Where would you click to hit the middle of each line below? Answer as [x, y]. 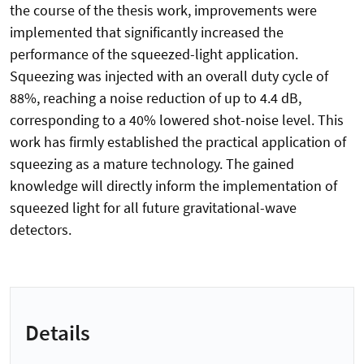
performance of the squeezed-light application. [154, 54]
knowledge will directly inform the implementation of [173, 186]
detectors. [41, 230]
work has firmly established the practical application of [178, 142]
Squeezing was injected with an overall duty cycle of [169, 76]
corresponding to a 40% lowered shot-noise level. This [177, 120]
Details [58, 332]
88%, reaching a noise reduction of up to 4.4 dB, [156, 98]
